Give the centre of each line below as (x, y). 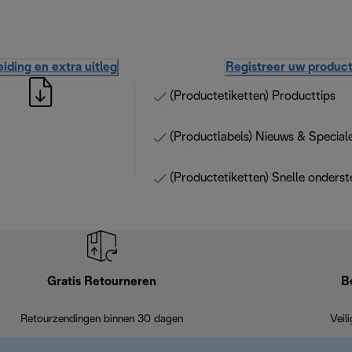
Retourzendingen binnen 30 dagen (102, 319)
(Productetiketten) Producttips (253, 96)
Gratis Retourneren (102, 282)
